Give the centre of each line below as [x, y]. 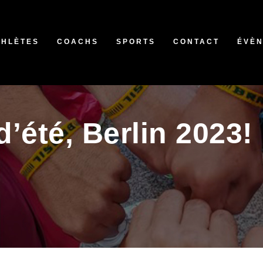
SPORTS [136, 42]
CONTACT [196, 42]
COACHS [78, 42]
